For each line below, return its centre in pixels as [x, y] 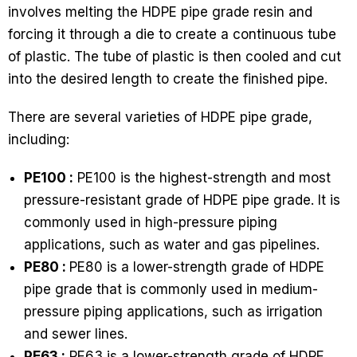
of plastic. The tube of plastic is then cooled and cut [175, 57]
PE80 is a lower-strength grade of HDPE [197, 267]
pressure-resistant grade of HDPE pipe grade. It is [182, 200]
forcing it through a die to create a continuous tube [172, 35]
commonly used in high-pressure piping [151, 223]
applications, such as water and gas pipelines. [172, 245]
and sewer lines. [76, 334]
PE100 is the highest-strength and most [202, 178]
